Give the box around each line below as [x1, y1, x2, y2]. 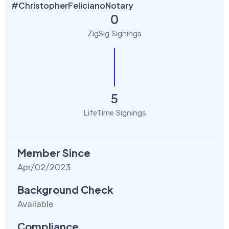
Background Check [17, 182, 113, 196]
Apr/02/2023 [17, 162, 71, 172]
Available [17, 198, 54, 209]
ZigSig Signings [87, 29, 142, 38]
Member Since [17, 146, 90, 159]
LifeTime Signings [83, 108, 146, 118]
